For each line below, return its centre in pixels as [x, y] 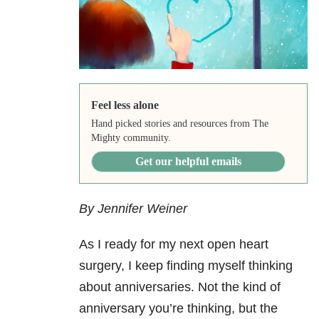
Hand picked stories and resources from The [179, 124]
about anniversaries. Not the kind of [180, 287]
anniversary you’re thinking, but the [178, 309]
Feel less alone [125, 105]
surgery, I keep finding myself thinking [186, 266]
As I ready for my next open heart [174, 245]
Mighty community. [131, 138]
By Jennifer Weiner [133, 209]
